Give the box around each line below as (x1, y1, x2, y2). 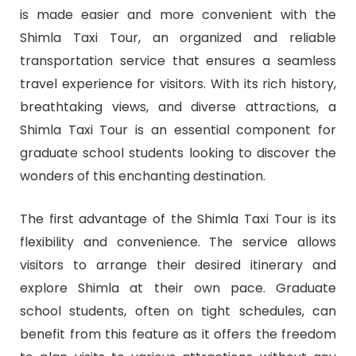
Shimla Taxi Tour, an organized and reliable (20, 28, 336, 47)
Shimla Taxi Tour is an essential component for (20, 120, 336, 139)
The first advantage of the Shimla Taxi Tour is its (20, 210, 336, 229)
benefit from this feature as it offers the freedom (20, 325, 336, 344)
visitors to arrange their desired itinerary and (20, 256, 336, 275)
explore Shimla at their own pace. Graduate (20, 279, 336, 298)
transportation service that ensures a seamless (20, 51, 336, 70)
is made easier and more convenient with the (20, 5, 336, 24)
